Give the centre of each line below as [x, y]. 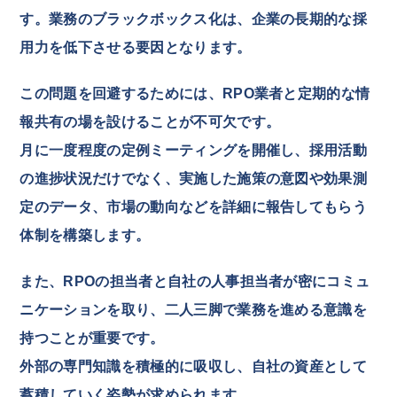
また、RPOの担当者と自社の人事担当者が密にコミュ [195, 281]
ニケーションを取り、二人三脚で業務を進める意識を [194, 309]
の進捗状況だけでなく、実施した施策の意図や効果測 [194, 178]
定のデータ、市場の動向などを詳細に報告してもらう [194, 206]
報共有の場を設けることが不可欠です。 [150, 121]
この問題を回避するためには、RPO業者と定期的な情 [195, 93]
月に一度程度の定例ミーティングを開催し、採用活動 [194, 150]
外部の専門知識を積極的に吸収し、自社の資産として [194, 366]
